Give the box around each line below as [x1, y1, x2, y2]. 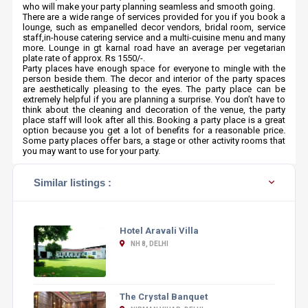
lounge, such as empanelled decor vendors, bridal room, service [22, 22, 286, 32]
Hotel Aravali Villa [119, 225, 199, 236]
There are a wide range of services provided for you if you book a [22, 12, 286, 22]
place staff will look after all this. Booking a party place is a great [22, 115, 286, 125]
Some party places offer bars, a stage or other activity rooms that [22, 135, 286, 146]
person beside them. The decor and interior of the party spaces [22, 74, 286, 84]
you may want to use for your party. [22, 146, 160, 156]
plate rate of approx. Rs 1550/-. [22, 53, 145, 63]
